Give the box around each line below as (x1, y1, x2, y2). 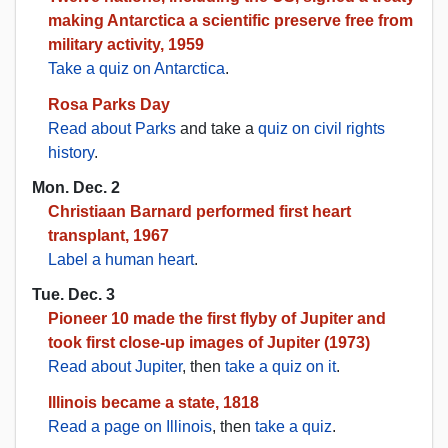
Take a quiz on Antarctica (48, 59, 225, 77)
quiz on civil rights (258, 119, 385, 137)
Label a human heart (48, 250, 194, 268)
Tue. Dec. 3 (32, 286, 115, 304)
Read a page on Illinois (48, 418, 212, 436)
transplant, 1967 (48, 226, 169, 244)
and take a (176, 119, 258, 137)
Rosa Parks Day (48, 95, 170, 113)
